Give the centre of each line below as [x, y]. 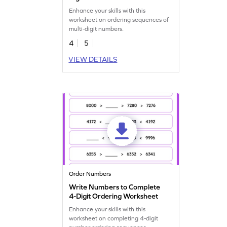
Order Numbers [90, 174]
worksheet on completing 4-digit [114, 218]
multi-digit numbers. [97, 29]
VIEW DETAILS [93, 59]
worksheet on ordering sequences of [119, 20]
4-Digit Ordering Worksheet [114, 196]
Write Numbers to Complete [115, 187]
